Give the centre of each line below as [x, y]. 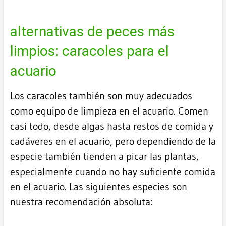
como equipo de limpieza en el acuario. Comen [109, 111]
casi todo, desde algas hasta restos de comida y [111, 126]
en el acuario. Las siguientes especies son [98, 187]
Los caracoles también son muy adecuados [101, 96]
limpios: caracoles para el [89, 51]
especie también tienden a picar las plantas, [104, 157]
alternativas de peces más [92, 32]
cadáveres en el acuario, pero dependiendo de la [113, 142]
